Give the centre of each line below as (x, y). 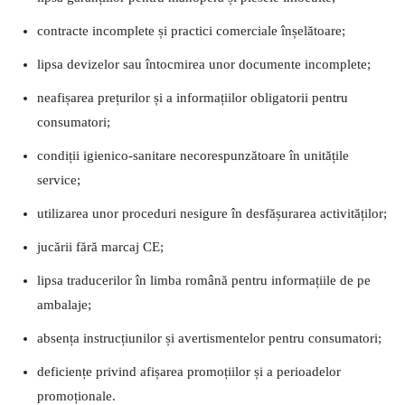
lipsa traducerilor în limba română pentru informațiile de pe (204, 280)
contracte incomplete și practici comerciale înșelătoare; (191, 30)
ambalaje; (64, 304)
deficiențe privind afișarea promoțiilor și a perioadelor (189, 371)
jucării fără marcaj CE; (100, 246)
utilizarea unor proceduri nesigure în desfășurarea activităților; (212, 213)
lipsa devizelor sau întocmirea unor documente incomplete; (204, 64)
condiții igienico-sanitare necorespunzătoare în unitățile (193, 155)
